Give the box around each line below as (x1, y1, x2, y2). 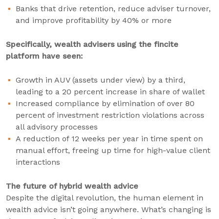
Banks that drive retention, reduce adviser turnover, (16, 4, 211, 13)
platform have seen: (6, 51, 83, 61)
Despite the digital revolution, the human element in (6, 193, 203, 202)
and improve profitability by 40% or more (16, 16, 172, 25)
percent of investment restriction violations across (16, 110, 204, 120)
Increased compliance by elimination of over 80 (16, 99, 195, 108)
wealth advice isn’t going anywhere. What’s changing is (6, 205, 211, 214)
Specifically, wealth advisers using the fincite (6, 40, 178, 49)
